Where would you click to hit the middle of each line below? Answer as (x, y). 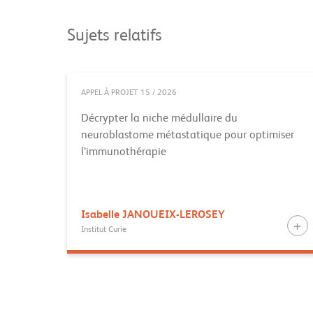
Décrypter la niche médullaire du (159, 119)
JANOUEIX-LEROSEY (173, 215)
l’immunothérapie (124, 152)
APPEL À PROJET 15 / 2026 (129, 93)
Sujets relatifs (115, 36)
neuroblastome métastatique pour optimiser (188, 136)
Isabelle (102, 215)
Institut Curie (104, 230)
